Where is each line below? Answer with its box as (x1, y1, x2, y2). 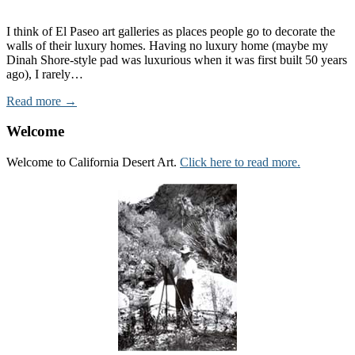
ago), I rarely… (6, 67, 83, 81)
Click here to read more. (180, 155, 300, 170)
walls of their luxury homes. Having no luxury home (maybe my (6, 38, 328, 52)
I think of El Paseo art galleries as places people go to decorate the (6, 24, 335, 38)
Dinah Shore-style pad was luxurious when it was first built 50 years (6, 52, 347, 67)
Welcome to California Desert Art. (6, 155, 180, 170)
